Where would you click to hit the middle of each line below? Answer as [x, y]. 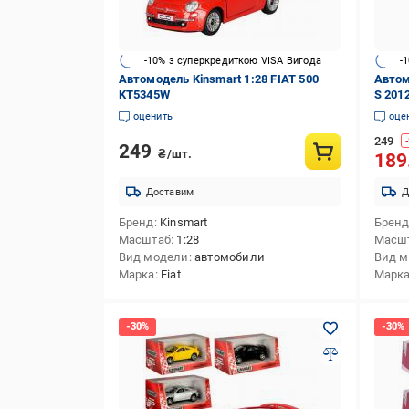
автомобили [229, 257]
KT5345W [144, 94]
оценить [152, 116]
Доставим [170, 192]
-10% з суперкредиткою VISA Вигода [233, 60]
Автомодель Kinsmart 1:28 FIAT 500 [219, 79]
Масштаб [144, 240]
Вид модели [153, 257]
